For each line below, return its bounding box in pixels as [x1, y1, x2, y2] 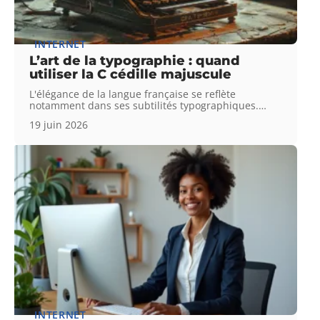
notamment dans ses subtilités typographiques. [29, 98, 259, 112]
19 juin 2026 [29, 117, 89, 131]
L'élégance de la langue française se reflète [29, 86, 236, 101]
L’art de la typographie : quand [29, 52, 241, 69]
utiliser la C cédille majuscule [29, 66, 232, 82]
